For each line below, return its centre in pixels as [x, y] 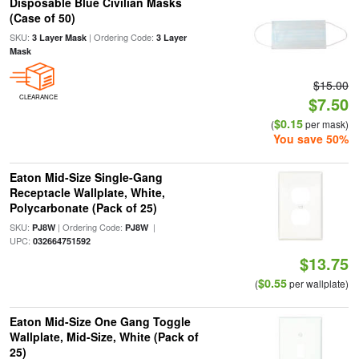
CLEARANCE [38, 97]
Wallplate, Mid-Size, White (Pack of [104, 337]
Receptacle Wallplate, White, [87, 192]
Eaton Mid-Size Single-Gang [86, 177]
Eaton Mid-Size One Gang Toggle [100, 321]
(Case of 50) [42, 18]
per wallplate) [318, 283]
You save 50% [311, 139]
